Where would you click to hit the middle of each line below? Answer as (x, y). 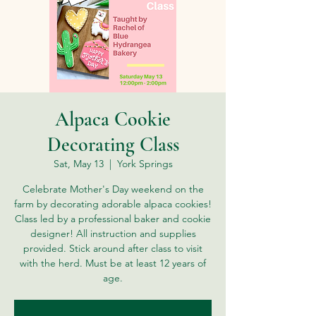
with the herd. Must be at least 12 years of (113, 263)
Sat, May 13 (78, 164)
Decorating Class (113, 145)
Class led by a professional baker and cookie (113, 219)
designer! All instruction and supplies (113, 233)
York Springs (145, 164)
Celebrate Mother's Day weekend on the (113, 189)
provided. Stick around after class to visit (113, 248)
